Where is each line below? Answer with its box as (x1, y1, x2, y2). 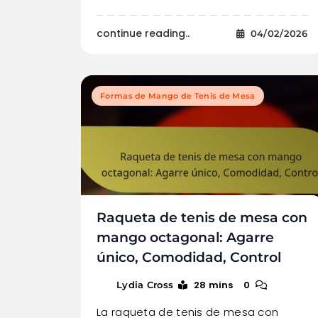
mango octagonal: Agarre (97, 229, 274, 246)
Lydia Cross (116, 278, 174, 290)
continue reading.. (97, 26, 190, 40)
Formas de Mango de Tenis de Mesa (100, 90, 256, 101)
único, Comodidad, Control (97, 248, 281, 265)
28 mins (193, 278, 234, 292)
